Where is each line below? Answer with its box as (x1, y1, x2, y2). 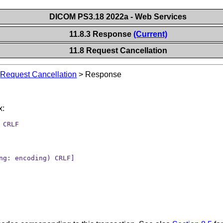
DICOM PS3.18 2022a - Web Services (49, 12, 187, 21)
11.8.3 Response (69, 30, 133, 38)
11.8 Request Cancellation (69, 46, 168, 55)
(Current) (133, 30, 167, 38)
